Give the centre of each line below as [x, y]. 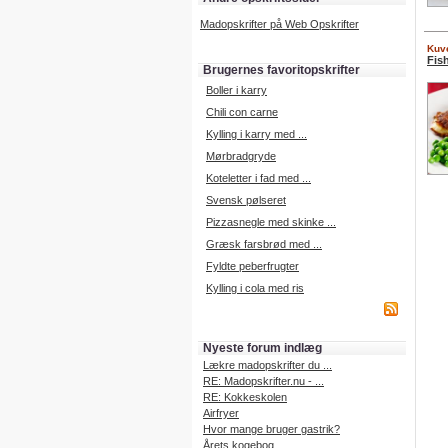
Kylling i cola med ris [255, 288]
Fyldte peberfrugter [252, 266]
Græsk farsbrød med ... [264, 244]
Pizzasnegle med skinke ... [271, 222]
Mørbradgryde [241, 156]
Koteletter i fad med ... [258, 178]
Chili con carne [242, 112]
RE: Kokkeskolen [245, 397]
